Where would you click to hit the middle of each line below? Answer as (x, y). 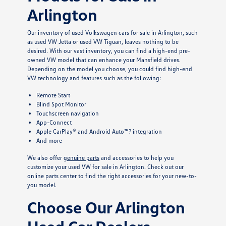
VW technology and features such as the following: (94, 78)
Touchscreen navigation (67, 113)
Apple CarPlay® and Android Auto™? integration (99, 131)
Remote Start (53, 95)
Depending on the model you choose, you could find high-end (109, 69)
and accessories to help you (136, 157)
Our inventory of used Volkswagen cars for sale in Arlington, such (112, 32)
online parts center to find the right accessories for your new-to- (112, 176)
